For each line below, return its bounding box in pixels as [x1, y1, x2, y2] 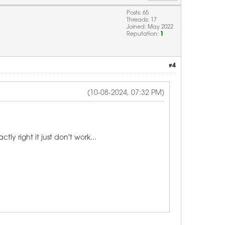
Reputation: [127, 32, 160, 37]
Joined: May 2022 [127, 25, 173, 30]
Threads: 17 [127, 18, 157, 23]
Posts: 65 [127, 11, 149, 16]
